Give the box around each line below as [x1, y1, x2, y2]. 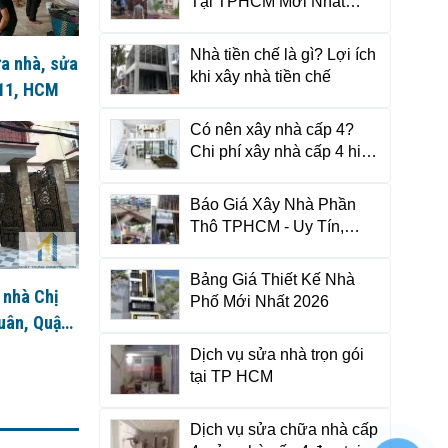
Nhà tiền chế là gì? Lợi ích [189, 46, 376, 63]
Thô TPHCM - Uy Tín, [189, 218, 344, 235]
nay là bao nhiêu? [189, 165, 317, 182]
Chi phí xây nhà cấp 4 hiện [189, 143, 379, 160]
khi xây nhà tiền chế [189, 68, 331, 85]
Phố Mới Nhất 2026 [189, 293, 329, 310]
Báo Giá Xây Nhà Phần [189, 196, 356, 213]
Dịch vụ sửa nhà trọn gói [189, 346, 364, 363]
